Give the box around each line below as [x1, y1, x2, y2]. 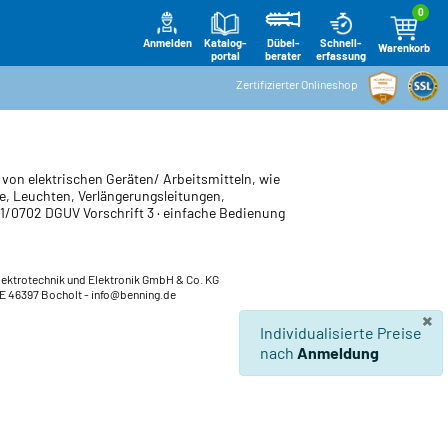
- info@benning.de [84, 287, 176, 302]
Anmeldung [297, 343, 379, 363]
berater [265, 49, 301, 63]
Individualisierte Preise [260, 323, 422, 343]
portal [210, 48, 240, 62]
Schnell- [320, 35, 362, 49]
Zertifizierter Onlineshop [236, 77, 358, 91]
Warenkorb [378, 40, 430, 54]
